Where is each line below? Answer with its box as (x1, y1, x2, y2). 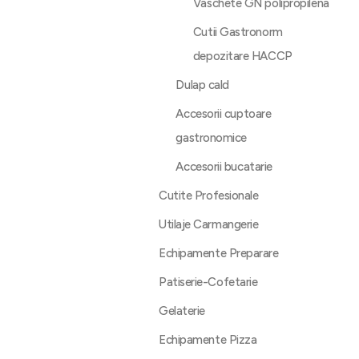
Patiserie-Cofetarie (159, 275, 258, 289)
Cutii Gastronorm (192, 25, 283, 39)
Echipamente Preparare (159, 246, 279, 260)
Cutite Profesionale (159, 188, 259, 203)
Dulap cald (175, 78, 229, 92)
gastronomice (175, 131, 248, 145)
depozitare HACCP (192, 49, 292, 63)
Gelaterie (159, 304, 205, 318)
